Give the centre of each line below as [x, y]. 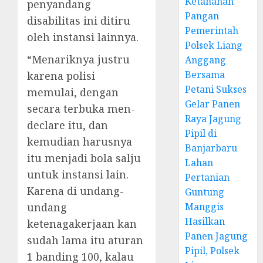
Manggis [205, 207]
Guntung [205, 192]
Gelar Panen [213, 104]
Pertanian [208, 177]
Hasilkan [205, 221]
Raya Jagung [213, 119]
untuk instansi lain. [78, 174]
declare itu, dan [68, 125]
